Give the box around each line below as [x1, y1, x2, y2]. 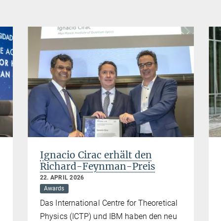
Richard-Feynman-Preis [40, 160, 155, 173]
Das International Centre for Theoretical [40, 198, 178, 208]
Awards [44, 185, 65, 192]
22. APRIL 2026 [40, 174, 84, 182]
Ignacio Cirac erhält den [40, 149, 152, 161]
